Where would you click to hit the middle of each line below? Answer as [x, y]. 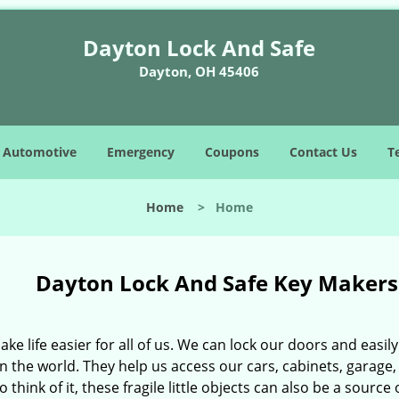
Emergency [141, 152]
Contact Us [323, 152]
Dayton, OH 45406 [199, 71]
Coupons [232, 152]
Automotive [40, 152]
